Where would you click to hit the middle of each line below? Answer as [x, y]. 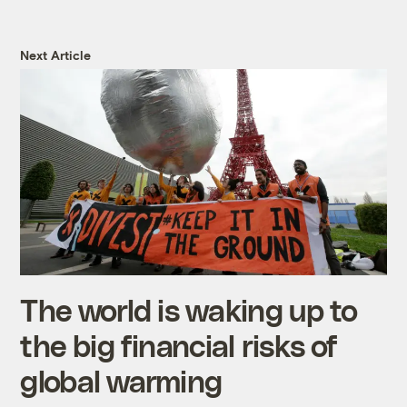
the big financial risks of [179, 345]
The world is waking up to [189, 310]
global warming [121, 381]
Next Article [56, 55]
